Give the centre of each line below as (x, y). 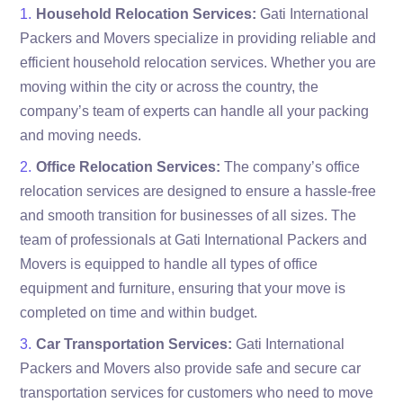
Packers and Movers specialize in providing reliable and (198, 38)
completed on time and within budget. (139, 312)
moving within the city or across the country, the (170, 86)
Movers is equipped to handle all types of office (169, 264)
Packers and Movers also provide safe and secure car (191, 368)
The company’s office (291, 166)
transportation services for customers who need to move (197, 392)
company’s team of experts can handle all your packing (195, 111)
